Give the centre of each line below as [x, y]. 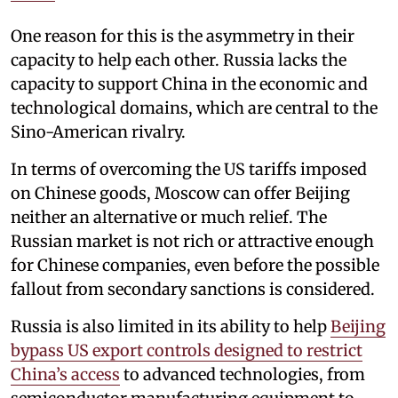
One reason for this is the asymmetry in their [183, 36]
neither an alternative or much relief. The [169, 218]
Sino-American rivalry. [98, 132]
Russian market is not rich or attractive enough [192, 242]
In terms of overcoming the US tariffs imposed [189, 170]
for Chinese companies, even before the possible [195, 266]
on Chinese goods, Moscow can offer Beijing [180, 194]
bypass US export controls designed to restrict [187, 351]
